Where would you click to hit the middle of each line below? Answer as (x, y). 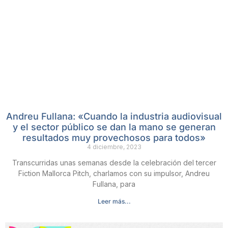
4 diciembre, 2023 (114, 147)
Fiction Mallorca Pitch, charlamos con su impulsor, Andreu (114, 173)
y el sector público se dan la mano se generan (114, 127)
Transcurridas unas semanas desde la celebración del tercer (114, 162)
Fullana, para (114, 184)
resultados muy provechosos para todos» (114, 137)
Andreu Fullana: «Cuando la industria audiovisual (114, 116)
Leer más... (114, 201)
